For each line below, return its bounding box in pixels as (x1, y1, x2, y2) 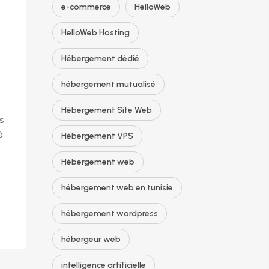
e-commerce (61, 2, 111, 12)
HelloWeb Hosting (61, 28, 130, 38)
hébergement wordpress (61, 208, 158, 219)
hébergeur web (61, 234, 121, 244)
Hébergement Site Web (61, 105, 152, 115)
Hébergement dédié (61, 53, 139, 64)
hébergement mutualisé (61, 79, 156, 89)
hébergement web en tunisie (61, 183, 173, 193)
